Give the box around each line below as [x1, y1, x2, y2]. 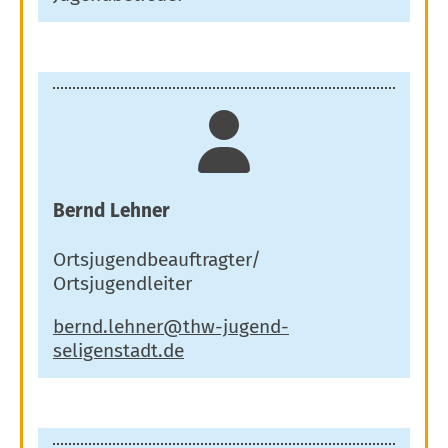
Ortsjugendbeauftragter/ [53, 247, 261, 271]
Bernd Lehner [53, 199, 170, 223]
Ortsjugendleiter [53, 271, 192, 295]
